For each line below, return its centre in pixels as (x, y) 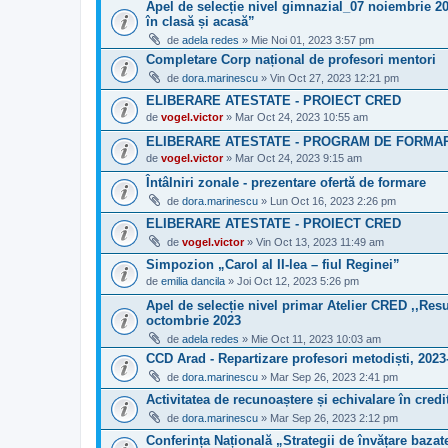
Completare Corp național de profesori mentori (291, 59)
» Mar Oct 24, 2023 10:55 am (295, 117)
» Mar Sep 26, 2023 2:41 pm (328, 377)
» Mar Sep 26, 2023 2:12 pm (328, 418)
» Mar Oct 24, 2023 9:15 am (292, 158)
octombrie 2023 (193, 320)
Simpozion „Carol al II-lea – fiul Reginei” (273, 264)
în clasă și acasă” (200, 21)
